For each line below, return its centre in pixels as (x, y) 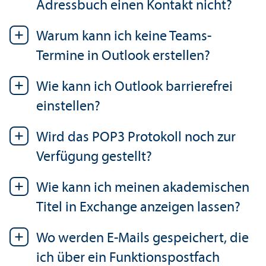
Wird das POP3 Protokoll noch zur (136, 137)
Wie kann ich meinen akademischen (143, 188)
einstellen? (68, 107)
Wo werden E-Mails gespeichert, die (142, 238)
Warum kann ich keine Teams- (124, 37)
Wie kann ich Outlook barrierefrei (134, 87)
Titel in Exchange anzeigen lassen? (138, 208)
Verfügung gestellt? (94, 157)
